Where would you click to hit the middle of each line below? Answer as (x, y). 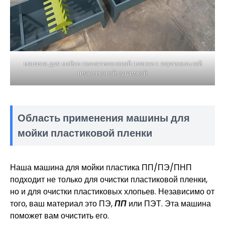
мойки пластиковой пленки (85, 133)
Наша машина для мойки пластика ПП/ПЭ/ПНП (101, 168)
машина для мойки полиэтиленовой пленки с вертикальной (113, 64)
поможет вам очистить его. (60, 216)
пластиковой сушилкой (113, 73)
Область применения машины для (104, 118)
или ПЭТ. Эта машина (169, 204)
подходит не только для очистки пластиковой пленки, (109, 180)
